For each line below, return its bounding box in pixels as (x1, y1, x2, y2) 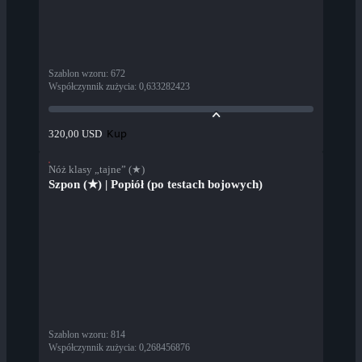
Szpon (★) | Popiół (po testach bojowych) (48, 178, 263, 192)
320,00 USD (48, 128, 102, 141)
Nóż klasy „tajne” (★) (48, 163, 145, 176)
